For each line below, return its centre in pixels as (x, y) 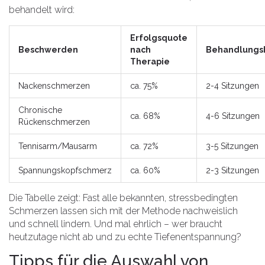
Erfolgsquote (159, 38)
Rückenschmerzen (54, 122)
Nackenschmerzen (54, 86)
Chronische (40, 110)
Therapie (150, 62)
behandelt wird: (42, 10)
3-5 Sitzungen (232, 146)
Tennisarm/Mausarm (58, 146)
